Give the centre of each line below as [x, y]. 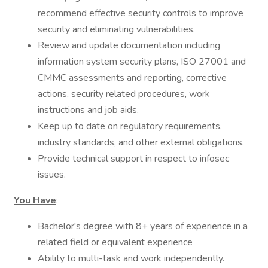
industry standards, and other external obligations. [141, 142]
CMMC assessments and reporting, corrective [132, 78]
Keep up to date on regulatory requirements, [130, 126]
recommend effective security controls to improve [141, 13]
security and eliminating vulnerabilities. [116, 29]
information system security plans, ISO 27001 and [142, 62]
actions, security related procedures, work [124, 94]
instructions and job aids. [88, 110]
